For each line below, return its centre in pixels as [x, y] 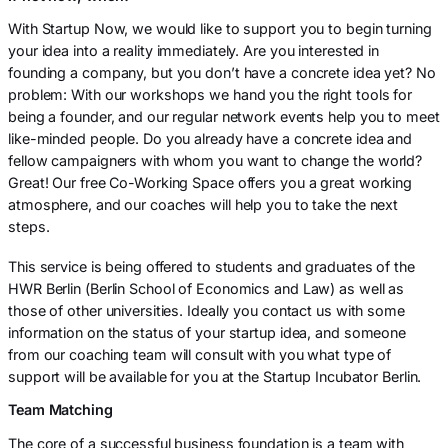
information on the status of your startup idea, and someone [207, 333]
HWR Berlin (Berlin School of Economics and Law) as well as [206, 289]
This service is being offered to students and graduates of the [211, 267]
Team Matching [60, 410]
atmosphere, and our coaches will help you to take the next [203, 205]
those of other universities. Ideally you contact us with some [206, 311]
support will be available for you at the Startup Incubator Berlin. [215, 377]
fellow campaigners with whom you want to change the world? [215, 161]
